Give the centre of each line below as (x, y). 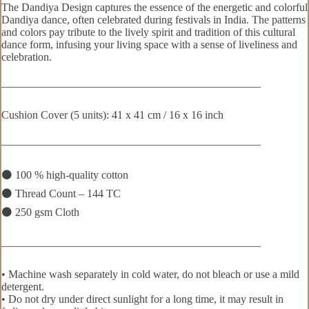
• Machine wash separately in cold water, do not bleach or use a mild (150, 275)
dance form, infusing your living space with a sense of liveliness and (149, 45)
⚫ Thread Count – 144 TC (61, 194)
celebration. (27, 57)
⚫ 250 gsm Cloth (40, 212)
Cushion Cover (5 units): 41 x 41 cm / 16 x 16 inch (112, 115)
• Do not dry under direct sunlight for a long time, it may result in (142, 299)
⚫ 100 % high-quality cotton (65, 175)
